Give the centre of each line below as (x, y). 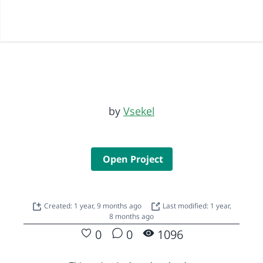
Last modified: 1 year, (196, 205)
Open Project (133, 159)
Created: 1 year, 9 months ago (94, 205)
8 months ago (131, 216)
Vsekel (139, 111)
